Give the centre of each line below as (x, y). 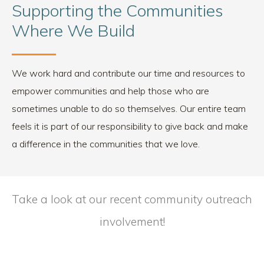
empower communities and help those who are (110, 91)
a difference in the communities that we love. (106, 144)
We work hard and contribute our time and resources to (128, 73)
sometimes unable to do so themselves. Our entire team (129, 108)
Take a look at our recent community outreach (132, 199)
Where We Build (73, 30)
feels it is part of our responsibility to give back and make (130, 126)
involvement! (132, 222)
